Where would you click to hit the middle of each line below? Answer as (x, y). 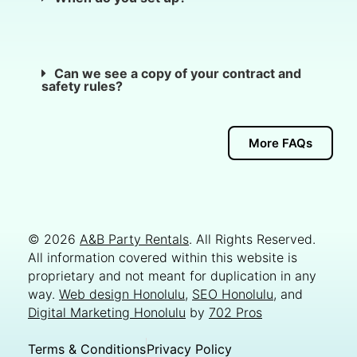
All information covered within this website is (163, 257)
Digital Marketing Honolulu (107, 312)
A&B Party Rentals (134, 239)
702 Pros (235, 312)
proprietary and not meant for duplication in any (172, 275)
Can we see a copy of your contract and (178, 73)
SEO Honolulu (233, 294)
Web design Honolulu (122, 294)
